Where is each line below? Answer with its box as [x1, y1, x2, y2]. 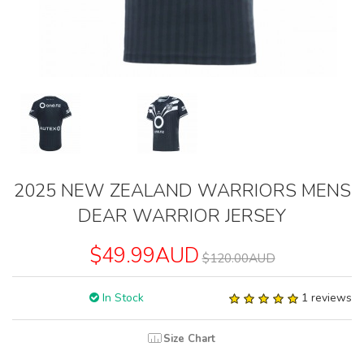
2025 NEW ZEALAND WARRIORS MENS [13, 178, 351, 204]
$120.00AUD [201, 249, 275, 267]
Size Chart [163, 331, 215, 347]
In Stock [98, 290, 144, 306]
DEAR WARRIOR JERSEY [78, 203, 286, 229]
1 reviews [301, 290, 352, 306]
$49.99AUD [89, 242, 199, 271]
